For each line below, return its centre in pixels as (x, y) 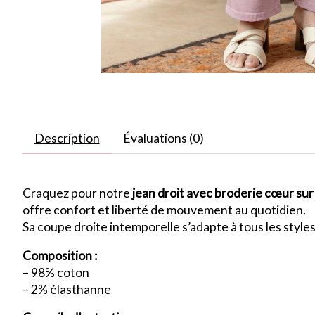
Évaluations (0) (163, 139)
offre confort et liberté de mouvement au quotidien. (164, 210)
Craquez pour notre (77, 193)
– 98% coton (56, 272)
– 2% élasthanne (67, 289)
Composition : (60, 255)
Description (67, 139)
